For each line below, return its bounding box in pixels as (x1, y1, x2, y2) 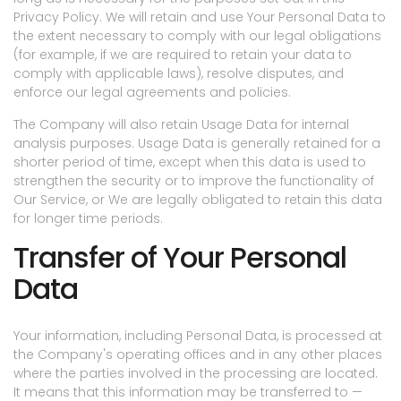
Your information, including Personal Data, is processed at (13, 327, 382, 346)
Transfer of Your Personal (13, 237, 346, 278)
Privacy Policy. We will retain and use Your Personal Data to (13, 8, 386, 27)
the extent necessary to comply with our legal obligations (13, 27, 381, 46)
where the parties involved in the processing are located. (13, 364, 378, 383)
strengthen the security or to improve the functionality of (13, 172, 374, 191)
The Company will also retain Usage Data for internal (13, 115, 349, 134)
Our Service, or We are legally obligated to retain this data (13, 191, 382, 209)
